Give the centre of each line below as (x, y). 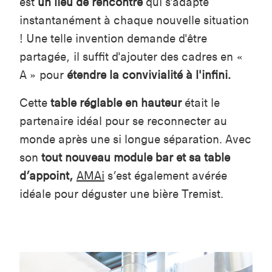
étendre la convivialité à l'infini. (149, 75)
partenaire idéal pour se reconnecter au (123, 121)
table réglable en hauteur (116, 103)
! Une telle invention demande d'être (113, 38)
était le (201, 103)
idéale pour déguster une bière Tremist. (121, 194)
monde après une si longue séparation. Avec (135, 139)
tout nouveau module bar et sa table (136, 157)
